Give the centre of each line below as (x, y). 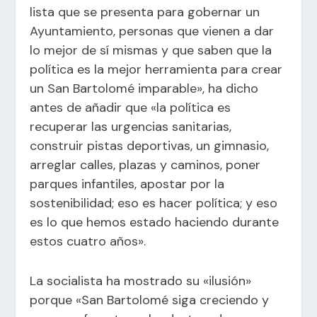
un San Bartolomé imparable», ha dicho (144, 88)
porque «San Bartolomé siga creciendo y (150, 300)
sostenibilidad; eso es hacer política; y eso (154, 203)
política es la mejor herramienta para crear (156, 69)
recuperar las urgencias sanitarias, (131, 126)
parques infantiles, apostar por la (127, 184)
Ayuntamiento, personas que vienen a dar (152, 31)
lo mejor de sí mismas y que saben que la (151, 50)
